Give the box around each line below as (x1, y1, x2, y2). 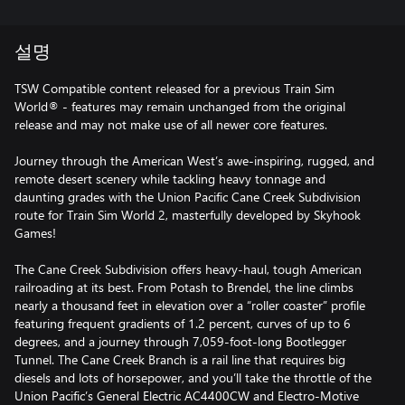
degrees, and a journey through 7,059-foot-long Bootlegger (14, 332, 346, 350)
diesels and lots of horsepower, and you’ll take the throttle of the (14, 368, 372, 386)
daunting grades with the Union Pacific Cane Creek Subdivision (14, 187, 361, 205)
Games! (14, 223, 56, 241)
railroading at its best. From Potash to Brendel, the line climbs (14, 278, 353, 296)
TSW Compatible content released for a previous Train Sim (14, 79, 334, 97)
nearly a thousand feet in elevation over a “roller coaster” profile (14, 296, 365, 314)
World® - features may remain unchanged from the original (14, 97, 345, 115)
